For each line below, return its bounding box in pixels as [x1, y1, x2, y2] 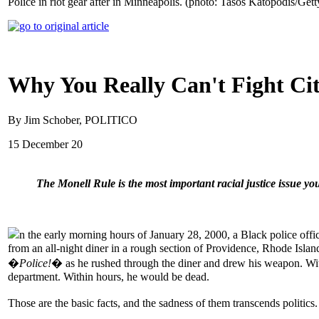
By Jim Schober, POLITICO [8, 113, 137, 126]
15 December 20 [8, 137, 83, 150]
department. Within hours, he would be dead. [8, 270, 209, 283]
